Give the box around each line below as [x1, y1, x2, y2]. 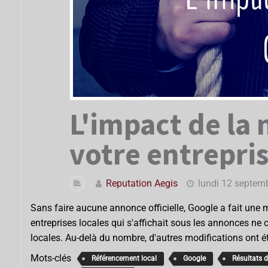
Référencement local [92, 254, 157, 263]
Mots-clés [31, 252, 71, 264]
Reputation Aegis [106, 177, 178, 189]
